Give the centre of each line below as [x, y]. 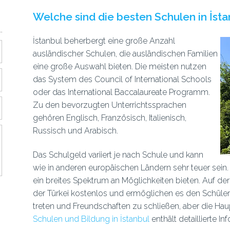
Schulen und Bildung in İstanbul [91, 219]
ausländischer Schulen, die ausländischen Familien [125, 54]
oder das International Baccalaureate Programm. [121, 92]
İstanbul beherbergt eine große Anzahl [104, 41]
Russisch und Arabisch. [75, 131]
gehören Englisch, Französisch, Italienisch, [109, 118]
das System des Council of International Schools [122, 79]
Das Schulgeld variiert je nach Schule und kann [118, 155]
